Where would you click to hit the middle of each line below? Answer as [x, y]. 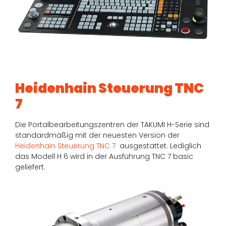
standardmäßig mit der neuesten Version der [98, 135]
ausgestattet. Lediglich [161, 146]
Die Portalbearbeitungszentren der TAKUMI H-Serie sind [112, 125]
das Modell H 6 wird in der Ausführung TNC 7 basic [104, 157]
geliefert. [31, 167]
